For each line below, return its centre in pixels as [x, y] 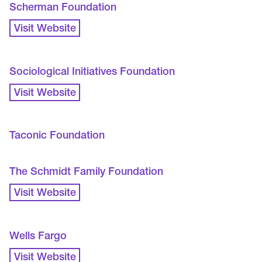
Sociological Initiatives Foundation [92, 72]
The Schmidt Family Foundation [87, 172]
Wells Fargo [38, 237]
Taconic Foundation [57, 137]
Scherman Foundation [63, 8]
